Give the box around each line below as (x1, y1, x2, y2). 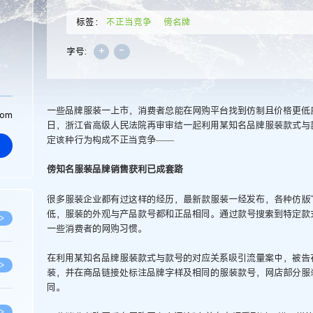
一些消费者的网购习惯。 (46, 221, 147, 235)
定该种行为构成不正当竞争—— (46, 133, 174, 147)
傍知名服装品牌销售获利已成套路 (46, 163, 183, 176)
